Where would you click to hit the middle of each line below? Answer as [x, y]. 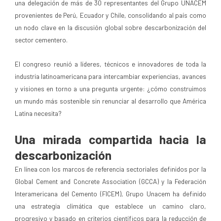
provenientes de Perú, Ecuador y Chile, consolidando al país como [110, 15]
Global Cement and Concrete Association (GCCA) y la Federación [110, 181]
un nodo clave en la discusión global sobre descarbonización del [110, 27]
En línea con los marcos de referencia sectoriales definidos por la [110, 169]
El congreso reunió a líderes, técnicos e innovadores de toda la [110, 64]
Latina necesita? [38, 113]
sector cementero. [41, 39]
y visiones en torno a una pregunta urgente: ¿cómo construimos [110, 88]
